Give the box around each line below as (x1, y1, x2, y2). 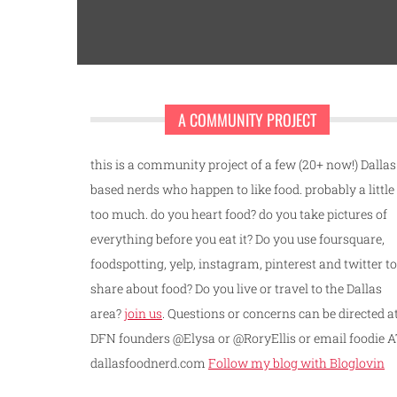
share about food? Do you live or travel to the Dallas (90, 279, 382, 297)
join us (124, 304, 162, 322)
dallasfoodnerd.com (90, 354, 208, 371)
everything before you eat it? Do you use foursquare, (90, 230, 385, 247)
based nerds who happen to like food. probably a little (90, 180, 394, 198)
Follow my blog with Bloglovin (208, 354, 385, 371)
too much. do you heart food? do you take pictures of (90, 205, 387, 222)
